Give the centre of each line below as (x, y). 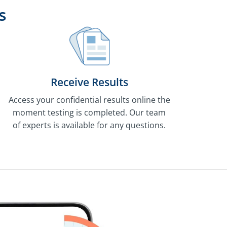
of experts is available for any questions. (89, 125)
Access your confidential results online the (89, 100)
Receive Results (89, 82)
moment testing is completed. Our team (89, 112)
